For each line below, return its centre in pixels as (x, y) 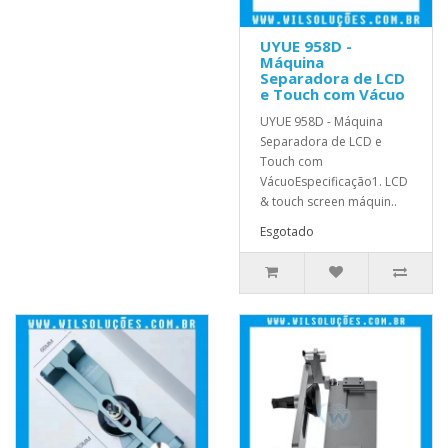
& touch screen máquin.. (328, 201)
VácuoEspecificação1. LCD (334, 181)
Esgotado (287, 231)
